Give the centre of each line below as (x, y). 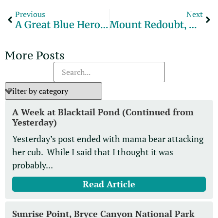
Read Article (109, 184)
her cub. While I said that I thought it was (93, 152)
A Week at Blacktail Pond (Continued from (103, 112)
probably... (33, 165)
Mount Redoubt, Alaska (193, 25)
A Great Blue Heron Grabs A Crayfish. (104, 25)
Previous (30, 14)
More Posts (35, 55)
